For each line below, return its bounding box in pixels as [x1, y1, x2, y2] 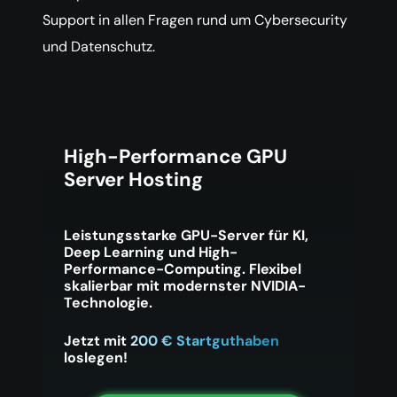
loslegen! [64, 348, 128, 367]
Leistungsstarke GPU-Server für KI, [64, 226, 308, 245]
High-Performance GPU [64, 144, 287, 169]
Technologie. [64, 293, 152, 312]
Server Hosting [64, 167, 203, 192]
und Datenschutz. [43, 37, 155, 56]
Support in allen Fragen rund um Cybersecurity [43, 11, 347, 29]
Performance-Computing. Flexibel [64, 260, 301, 278]
